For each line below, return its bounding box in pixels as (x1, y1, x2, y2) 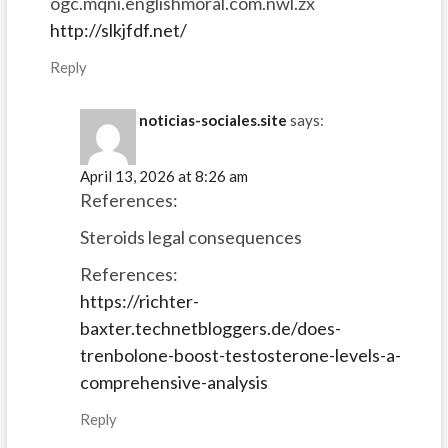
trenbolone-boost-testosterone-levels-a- (79, 343, 401, 366)
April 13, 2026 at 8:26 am (79, 166, 248, 185)
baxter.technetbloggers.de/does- (79, 316, 341, 339)
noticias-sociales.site (138, 110, 287, 129)
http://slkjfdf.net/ (49, 19, 187, 42)
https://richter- (79, 289, 199, 312)
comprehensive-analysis (79, 370, 268, 393)
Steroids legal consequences (79, 225, 302, 248)
